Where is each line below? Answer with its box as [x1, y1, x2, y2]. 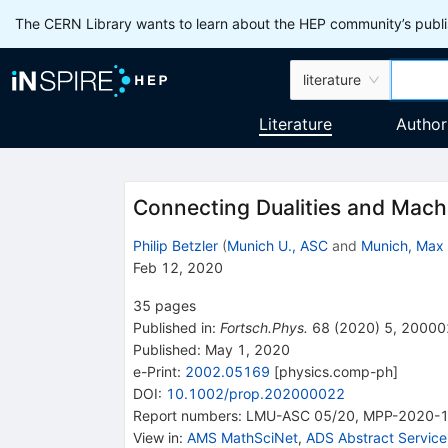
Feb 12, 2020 [132, 258, 223, 276]
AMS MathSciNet [186, 428, 298, 446]
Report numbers [132, 406, 238, 424]
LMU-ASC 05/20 [245, 406, 355, 424]
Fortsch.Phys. [219, 318, 308, 336]
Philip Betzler [132, 236, 218, 254]
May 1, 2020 [200, 340, 290, 358]
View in [132, 428, 179, 446]
